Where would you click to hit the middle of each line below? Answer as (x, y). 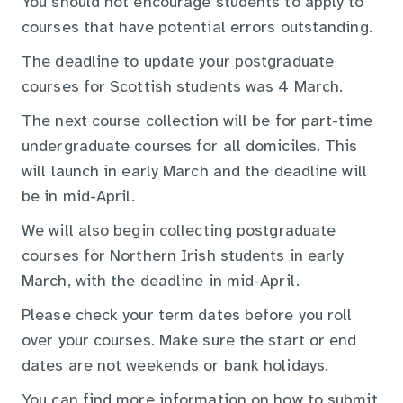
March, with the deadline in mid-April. (161, 282)
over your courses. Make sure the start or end (189, 342)
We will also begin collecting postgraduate (179, 232)
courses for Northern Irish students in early (183, 257)
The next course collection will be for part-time (197, 122)
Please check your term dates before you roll (187, 317)
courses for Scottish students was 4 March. (183, 88)
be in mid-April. (79, 198)
